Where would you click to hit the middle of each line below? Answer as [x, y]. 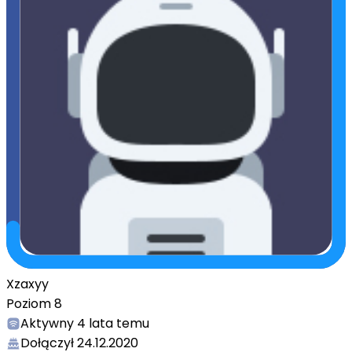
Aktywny [47, 323]
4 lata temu [113, 323]
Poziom [30, 304]
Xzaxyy [27, 284]
